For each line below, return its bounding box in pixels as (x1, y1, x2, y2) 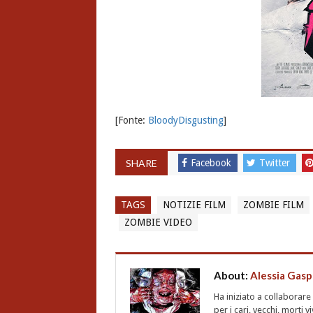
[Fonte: (115, 115, 148, 126)
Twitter (259, 157, 293, 169)
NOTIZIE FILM (162, 199, 226, 211)
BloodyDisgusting (147, 115, 224, 126)
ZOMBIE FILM (242, 199, 304, 211)
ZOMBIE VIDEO (124, 217, 192, 228)
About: (213, 269, 250, 282)
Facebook (190, 157, 234, 169)
